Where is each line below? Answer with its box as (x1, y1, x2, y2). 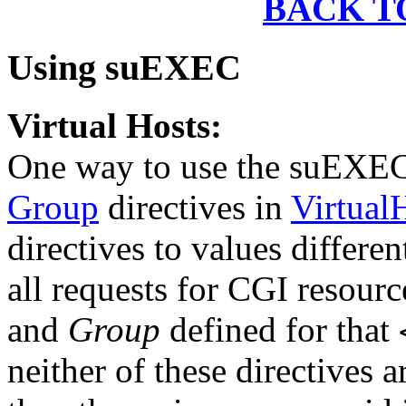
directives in (99, 188, 291, 227)
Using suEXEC (7, 46, 241, 88)
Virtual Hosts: (7, 106, 222, 146)
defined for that (160, 310, 399, 350)
